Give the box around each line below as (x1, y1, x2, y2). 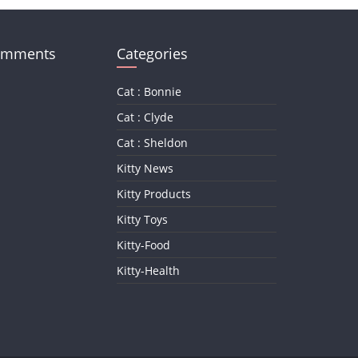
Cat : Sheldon (117, 135, 188, 151)
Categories (117, 44, 188, 64)
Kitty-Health (117, 263, 180, 279)
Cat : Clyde (117, 109, 173, 125)
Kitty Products (117, 186, 191, 202)
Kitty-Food (117, 237, 170, 253)
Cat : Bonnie (117, 84, 181, 100)
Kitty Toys (117, 212, 168, 228)
